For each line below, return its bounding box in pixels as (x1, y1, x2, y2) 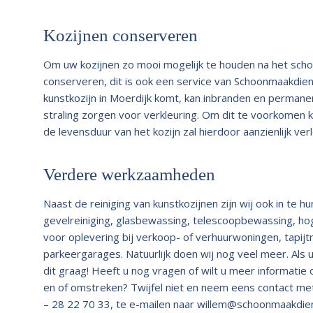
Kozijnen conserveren (43, 25, 198, 45)
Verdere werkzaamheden (43, 164, 215, 184)
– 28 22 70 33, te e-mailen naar (43, 296, 197, 311)
